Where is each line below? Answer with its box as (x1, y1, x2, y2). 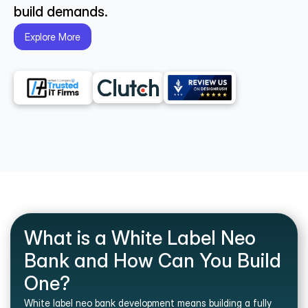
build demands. (14, 3, 108, 20)
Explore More (25, 31, 80, 43)
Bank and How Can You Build (24, 249, 281, 272)
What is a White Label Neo (24, 226, 256, 250)
